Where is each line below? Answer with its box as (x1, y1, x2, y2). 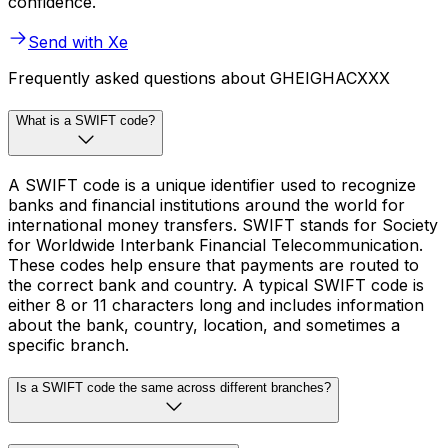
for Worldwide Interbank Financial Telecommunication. (8, 234, 423, 255)
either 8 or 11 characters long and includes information (8, 294, 424, 315)
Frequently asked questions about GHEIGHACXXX (8, 68, 390, 89)
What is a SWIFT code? (16, 113, 155, 129)
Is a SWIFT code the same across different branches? (16, 379, 331, 395)
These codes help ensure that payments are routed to (8, 254, 419, 275)
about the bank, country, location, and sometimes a (8, 314, 400, 335)
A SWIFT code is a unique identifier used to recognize (8, 174, 416, 195)
